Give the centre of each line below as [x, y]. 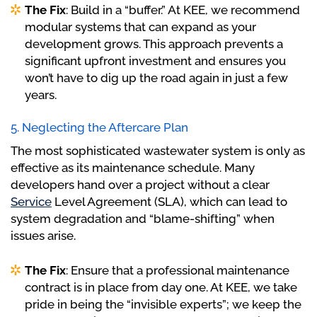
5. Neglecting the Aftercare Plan [99, 128]
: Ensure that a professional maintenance [178, 271]
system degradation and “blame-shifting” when [143, 219]
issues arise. [43, 236]
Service [31, 202]
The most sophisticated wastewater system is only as [158, 151]
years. [41, 95]
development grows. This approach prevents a [154, 44]
